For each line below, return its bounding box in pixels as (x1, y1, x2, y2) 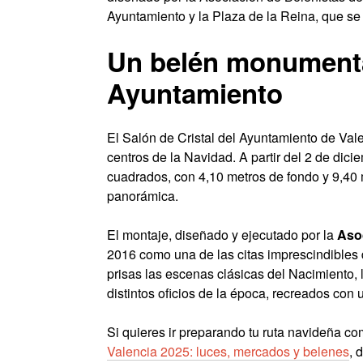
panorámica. (107, 186, 178, 206)
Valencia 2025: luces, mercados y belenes (107, 342, 349, 361)
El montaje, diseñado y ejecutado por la (107, 225, 337, 245)
